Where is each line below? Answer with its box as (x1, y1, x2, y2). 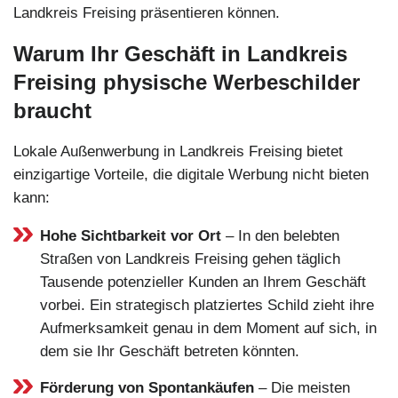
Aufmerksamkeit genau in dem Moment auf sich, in (40, 319, 377, 337)
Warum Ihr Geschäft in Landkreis (13, 41, 347, 66)
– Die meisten (254, 378, 350, 396)
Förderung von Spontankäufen (40, 378, 254, 396)
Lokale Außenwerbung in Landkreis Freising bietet (13, 142, 343, 160)
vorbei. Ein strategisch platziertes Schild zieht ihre (40, 296, 374, 314)
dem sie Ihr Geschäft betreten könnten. (40, 342, 299, 360)
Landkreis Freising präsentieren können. (13, 4, 280, 21)
